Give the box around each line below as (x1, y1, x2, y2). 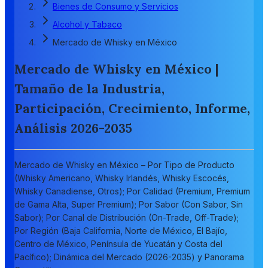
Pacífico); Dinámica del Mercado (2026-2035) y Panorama (14, 251, 244, 262)
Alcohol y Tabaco (53, 19, 122, 29)
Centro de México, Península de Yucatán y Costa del (14, 238, 223, 249)
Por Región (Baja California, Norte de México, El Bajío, (14, 225, 227, 236)
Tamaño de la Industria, (14, 81, 165, 98)
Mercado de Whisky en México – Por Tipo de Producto (14, 159, 234, 170)
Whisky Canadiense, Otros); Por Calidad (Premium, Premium (14, 185, 250, 196)
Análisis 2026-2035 (14, 120, 132, 137)
